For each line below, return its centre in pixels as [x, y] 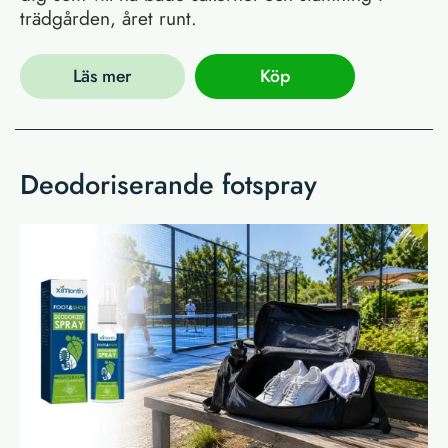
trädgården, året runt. [108, 17]
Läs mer [102, 76]
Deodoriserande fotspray [168, 184]
